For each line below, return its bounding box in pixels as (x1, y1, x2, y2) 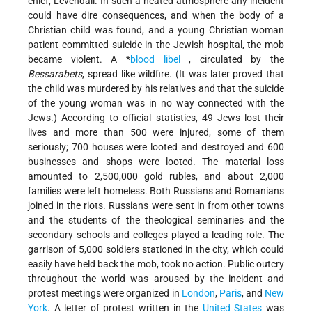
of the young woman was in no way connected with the (28, 97, 284, 109)
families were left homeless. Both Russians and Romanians (28, 185, 284, 196)
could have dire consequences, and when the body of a (28, 9, 284, 21)
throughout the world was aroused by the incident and (28, 272, 284, 284)
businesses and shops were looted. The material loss (28, 155, 284, 167)
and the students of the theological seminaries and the (28, 214, 284, 226)
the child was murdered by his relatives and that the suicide (28, 82, 284, 94)
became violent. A (28, 53, 126, 65)
